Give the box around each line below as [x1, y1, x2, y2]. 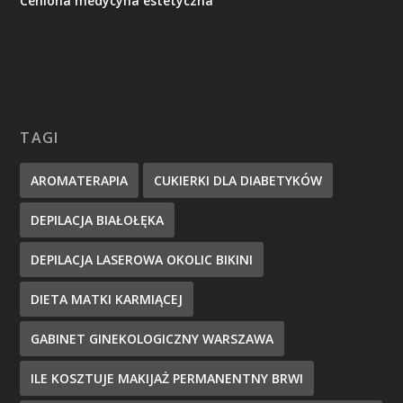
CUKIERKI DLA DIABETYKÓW [154, 172, 323, 189]
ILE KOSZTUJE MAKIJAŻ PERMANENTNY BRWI [31, 370, 304, 387]
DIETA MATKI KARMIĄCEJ [31, 291, 184, 308]
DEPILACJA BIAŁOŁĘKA [31, 211, 165, 228]
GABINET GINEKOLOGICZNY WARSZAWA [31, 330, 274, 347]
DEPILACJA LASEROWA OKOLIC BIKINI [31, 251, 254, 268]
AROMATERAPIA [31, 172, 129, 189]
